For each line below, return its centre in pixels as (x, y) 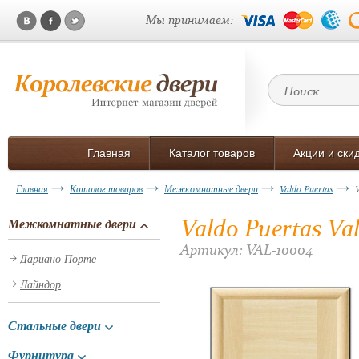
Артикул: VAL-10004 (246, 250)
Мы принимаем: (190, 20)
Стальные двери (54, 325)
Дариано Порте (58, 258)
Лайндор (40, 284)
